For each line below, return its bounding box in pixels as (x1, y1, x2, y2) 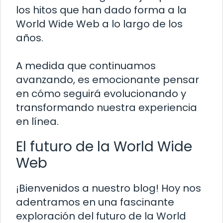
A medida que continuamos (16, 59, 156, 73)
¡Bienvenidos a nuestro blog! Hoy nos (16, 181, 201, 196)
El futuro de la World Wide (16, 137, 192, 157)
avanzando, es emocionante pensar (16, 73, 199, 87)
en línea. (16, 114, 59, 129)
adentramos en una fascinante (16, 195, 174, 210)
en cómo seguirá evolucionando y (16, 87, 186, 101)
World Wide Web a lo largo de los (16, 17, 183, 31)
